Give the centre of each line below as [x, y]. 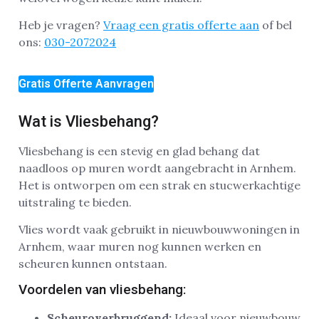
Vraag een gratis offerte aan [181, 25]
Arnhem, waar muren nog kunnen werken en [140, 246]
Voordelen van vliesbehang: [102, 290]
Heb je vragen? [61, 25]
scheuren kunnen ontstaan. [93, 263]
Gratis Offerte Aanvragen [86, 83]
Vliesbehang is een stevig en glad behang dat [139, 151]
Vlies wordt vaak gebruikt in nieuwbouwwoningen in [159, 229]
